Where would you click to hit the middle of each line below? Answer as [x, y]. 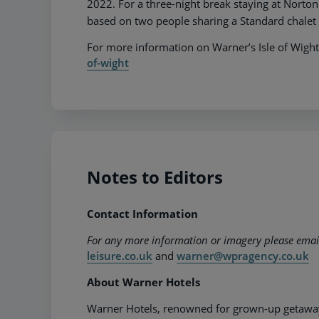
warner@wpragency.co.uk [243, 255]
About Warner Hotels [143, 282]
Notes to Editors [155, 177]
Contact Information [144, 213]
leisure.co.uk [120, 255]
